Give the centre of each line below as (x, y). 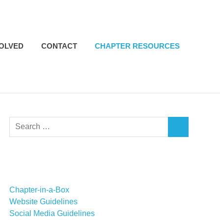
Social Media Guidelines (52, 213)
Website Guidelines (44, 201)
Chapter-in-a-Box (40, 190)
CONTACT (59, 46)
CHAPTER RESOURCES (137, 46)
